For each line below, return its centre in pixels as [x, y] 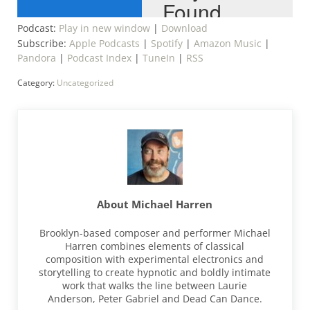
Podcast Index [99, 58]
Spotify [166, 44]
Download [184, 28]
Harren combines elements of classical [155, 246]
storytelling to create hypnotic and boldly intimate [155, 273]
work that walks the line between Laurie [155, 286]
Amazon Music [227, 44]
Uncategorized [85, 83]
